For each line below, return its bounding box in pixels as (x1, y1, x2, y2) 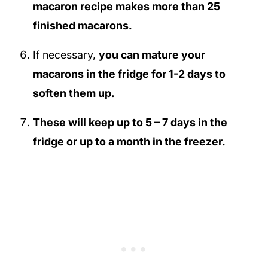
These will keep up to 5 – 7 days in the (32, 115, 227, 129)
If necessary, (32, 48, 99, 61)
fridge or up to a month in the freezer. (32, 135, 226, 148)
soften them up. (32, 86, 119, 99)
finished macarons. (32, 19, 132, 32)
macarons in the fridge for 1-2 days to (32, 67, 226, 80)
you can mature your (98, 48, 205, 61)
